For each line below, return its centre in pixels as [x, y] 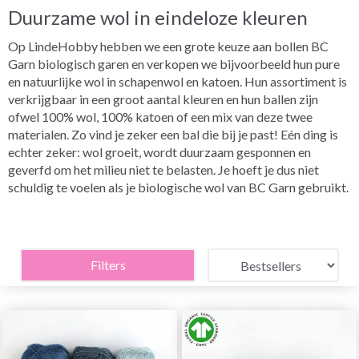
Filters [108, 265]
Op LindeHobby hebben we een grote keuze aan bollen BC [168, 46]
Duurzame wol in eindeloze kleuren [158, 17]
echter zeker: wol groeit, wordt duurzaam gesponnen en [159, 152]
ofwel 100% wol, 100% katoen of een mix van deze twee [160, 117]
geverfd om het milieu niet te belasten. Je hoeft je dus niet [163, 169]
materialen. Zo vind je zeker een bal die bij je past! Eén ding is [173, 134]
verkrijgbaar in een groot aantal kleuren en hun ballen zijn [163, 99]
